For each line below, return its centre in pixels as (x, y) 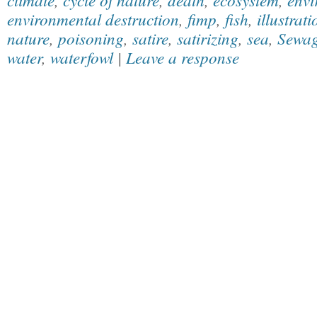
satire (150, 38)
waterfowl (82, 57)
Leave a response (183, 57)
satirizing (208, 38)
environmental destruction (93, 19)
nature (28, 38)
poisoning (91, 38)
